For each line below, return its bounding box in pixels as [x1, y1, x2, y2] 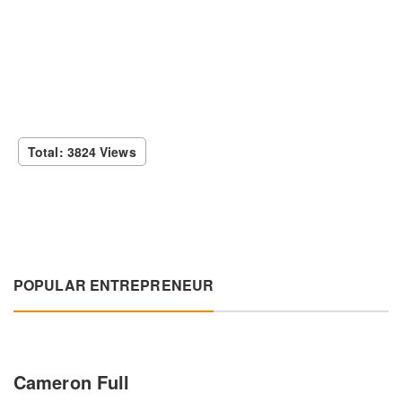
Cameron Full [13, 368, 130, 395]
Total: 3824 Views [28, 142, 136, 161]
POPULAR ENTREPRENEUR [13, 274, 214, 295]
